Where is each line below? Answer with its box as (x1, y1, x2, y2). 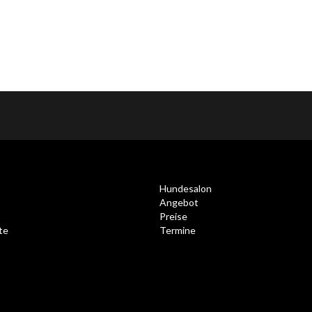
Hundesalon (159, 182, 212, 194)
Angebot (159, 196, 198, 208)
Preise (159, 210, 187, 222)
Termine (159, 224, 196, 236)
